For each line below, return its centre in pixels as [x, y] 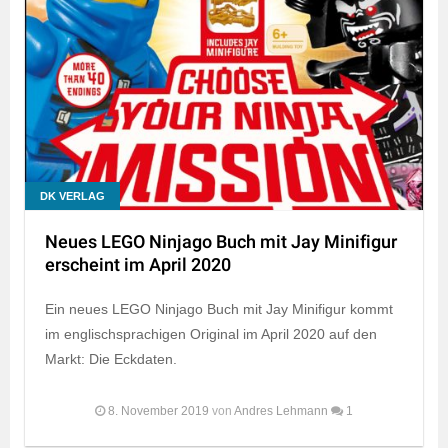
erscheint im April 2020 [138, 266]
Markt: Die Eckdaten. [111, 359]
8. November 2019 [158, 411]
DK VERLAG [72, 196]
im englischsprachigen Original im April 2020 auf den [211, 334]
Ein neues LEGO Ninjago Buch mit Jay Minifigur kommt [219, 309]
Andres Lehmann [281, 411]
